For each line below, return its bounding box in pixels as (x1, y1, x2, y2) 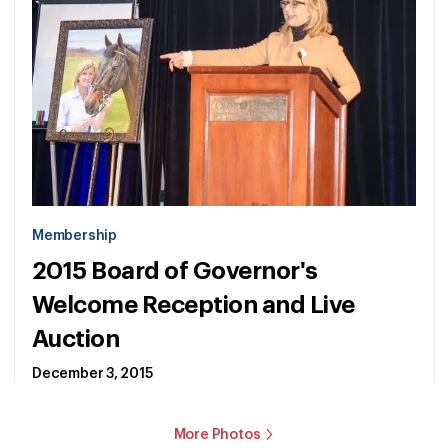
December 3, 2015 (32, 367, 153, 382)
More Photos (173, 428, 261, 443)
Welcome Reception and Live (32, 293, 355, 318)
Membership (32, 229, 117, 244)
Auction (32, 327, 120, 352)
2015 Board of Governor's (32, 259, 318, 284)
